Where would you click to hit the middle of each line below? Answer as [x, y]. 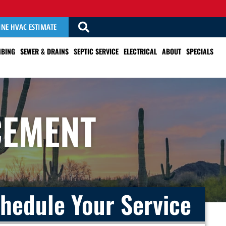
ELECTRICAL [140, 51]
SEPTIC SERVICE [96, 51]
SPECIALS [200, 51]
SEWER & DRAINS [44, 51]
